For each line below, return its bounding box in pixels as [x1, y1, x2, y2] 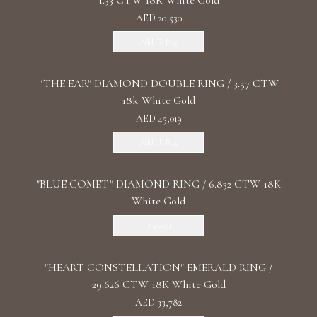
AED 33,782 [135, 296, 182, 309]
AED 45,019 [135, 113, 182, 125]
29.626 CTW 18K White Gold [91, 277, 226, 292]
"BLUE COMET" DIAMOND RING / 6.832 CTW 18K [36, 177, 281, 191]
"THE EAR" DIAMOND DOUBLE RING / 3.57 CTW [38, 76, 279, 91]
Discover [145, 221, 172, 231]
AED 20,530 [135, 12, 182, 24]
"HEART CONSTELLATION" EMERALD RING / [45, 260, 272, 275]
